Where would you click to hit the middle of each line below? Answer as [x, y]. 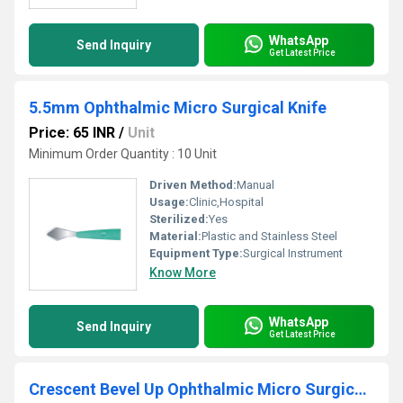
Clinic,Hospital [226, 202]
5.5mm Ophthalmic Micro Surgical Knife [178, 107]
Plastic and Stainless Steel [269, 236]
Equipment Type [194, 253]
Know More [183, 273]
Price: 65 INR [72, 133]
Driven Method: [193, 185]
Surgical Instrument [293, 253]
